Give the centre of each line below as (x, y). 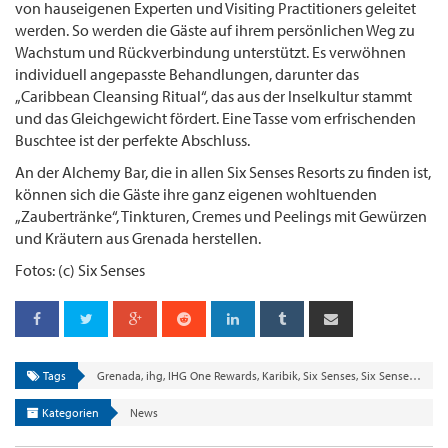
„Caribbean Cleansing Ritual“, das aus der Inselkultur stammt (213, 95)
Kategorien (69, 412)
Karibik (280, 375)
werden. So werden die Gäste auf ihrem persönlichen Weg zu (215, 29)
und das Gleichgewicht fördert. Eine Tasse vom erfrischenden (215, 117)
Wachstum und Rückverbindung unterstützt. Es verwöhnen (210, 51)
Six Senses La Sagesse (385, 375)
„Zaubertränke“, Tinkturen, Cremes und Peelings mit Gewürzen (221, 215)
